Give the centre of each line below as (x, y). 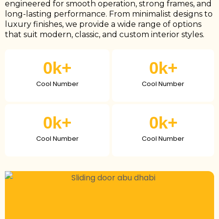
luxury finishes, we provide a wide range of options (103, 24)
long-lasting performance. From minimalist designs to (109, 14)
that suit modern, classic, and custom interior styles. (105, 34)
